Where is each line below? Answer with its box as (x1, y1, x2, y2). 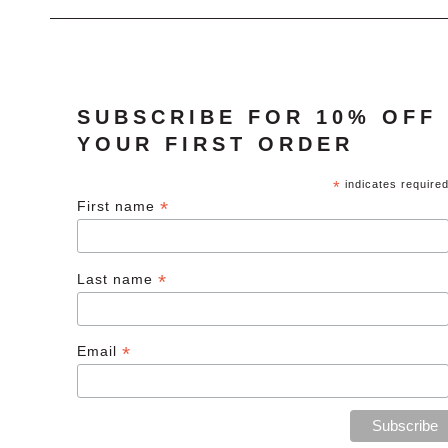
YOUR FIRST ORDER (77, 133, 354, 156)
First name (77, 198, 160, 215)
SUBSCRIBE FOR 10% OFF (77, 106, 437, 129)
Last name (77, 270, 158, 287)
